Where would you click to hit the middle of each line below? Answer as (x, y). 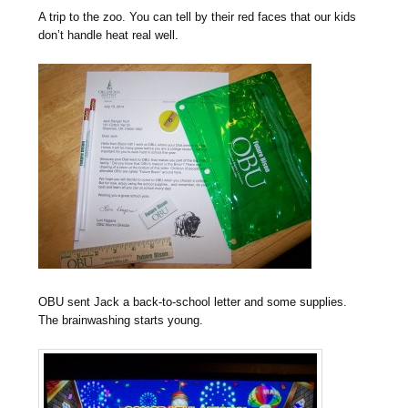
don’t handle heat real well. (109, 36)
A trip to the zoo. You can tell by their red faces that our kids (198, 17)
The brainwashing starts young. (121, 321)
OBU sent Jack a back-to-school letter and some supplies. (193, 302)
